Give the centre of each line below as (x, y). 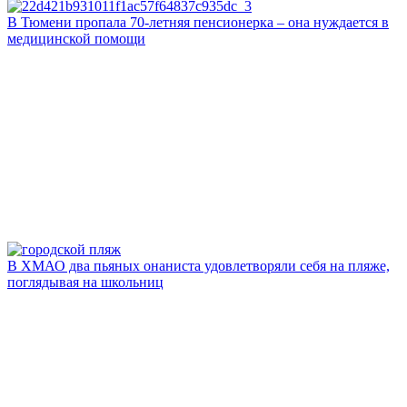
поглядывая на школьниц (85, 283)
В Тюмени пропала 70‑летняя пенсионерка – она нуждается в (198, 23)
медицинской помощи (76, 39)
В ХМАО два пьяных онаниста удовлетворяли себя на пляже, (199, 266)
